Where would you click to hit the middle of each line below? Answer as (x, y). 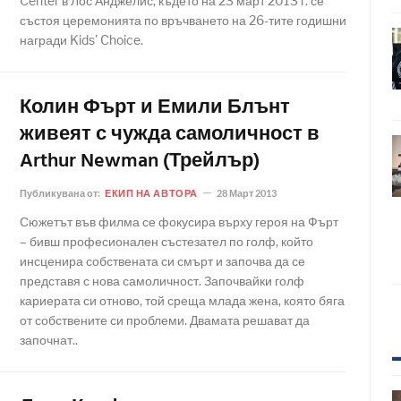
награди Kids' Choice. (81, 40)
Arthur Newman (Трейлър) (140, 162)
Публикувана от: (61, 193)
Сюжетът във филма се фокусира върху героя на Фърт (179, 222)
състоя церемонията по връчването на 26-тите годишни (183, 20)
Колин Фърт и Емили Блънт (155, 108)
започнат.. (49, 340)
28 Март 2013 (246, 193)
